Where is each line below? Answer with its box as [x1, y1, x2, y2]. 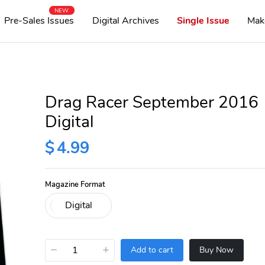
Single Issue [177, 14, 230, 27]
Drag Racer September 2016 [44, 91, 258, 114]
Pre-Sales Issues [4, 14, 75, 27]
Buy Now [199, 244, 234, 256]
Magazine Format [44, 179, 105, 189]
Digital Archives [92, 14, 159, 27]
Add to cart [130, 244, 173, 256]
